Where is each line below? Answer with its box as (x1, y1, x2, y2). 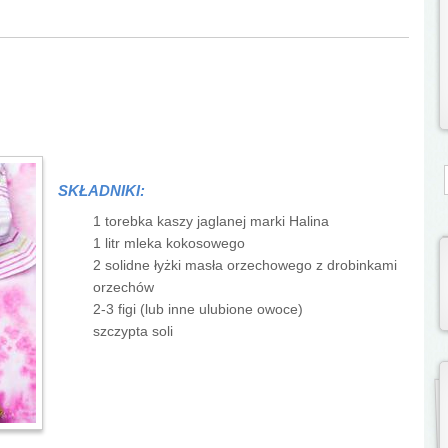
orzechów (93, 279, 154, 295)
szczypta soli (93, 323, 173, 339)
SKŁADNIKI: (58, 181, 149, 199)
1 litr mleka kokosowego (93, 235, 245, 251)
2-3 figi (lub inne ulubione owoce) (93, 301, 303, 317)
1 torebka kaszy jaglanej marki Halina (93, 213, 329, 229)
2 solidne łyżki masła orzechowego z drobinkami (93, 257, 397, 273)
